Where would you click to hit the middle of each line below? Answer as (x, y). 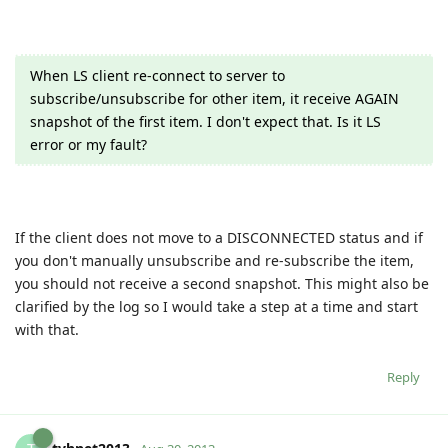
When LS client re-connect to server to (157, 75)
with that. (47, 329)
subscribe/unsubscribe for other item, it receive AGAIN (214, 98)
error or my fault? (88, 144)
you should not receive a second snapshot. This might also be (222, 283)
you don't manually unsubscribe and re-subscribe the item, (214, 260)
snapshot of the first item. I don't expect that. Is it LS (205, 121)
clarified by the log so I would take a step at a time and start (216, 306)
